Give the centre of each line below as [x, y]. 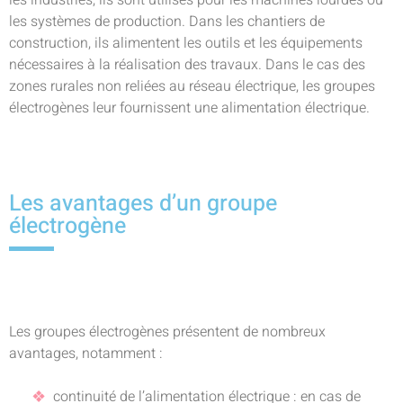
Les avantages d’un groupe [143, 204]
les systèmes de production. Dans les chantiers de [167, 22]
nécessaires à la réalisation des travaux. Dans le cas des [187, 65]
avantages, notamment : [86, 354]
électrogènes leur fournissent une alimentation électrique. [189, 108]
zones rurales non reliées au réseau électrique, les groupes [192, 86]
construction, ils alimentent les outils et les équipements [186, 43]
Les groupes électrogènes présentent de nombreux [167, 332]
